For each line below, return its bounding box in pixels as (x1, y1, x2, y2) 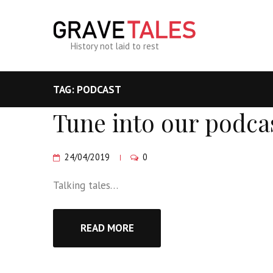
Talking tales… (53, 179, 118, 193)
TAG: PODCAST (53, 82, 121, 96)
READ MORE (80, 221, 134, 235)
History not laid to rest (71, 40, 159, 52)
